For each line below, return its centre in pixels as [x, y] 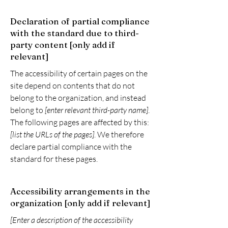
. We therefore [119, 134]
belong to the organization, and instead [78, 98]
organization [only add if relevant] [80, 203]
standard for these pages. [54, 159]
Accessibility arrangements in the [80, 191]
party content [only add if [63, 45]
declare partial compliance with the [71, 147]
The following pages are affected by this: [80, 122]
